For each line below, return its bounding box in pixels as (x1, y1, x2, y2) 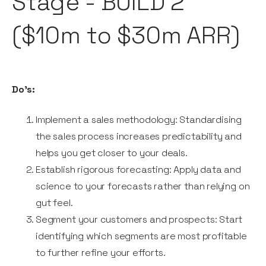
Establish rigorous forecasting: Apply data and (36, 163, 241, 176)
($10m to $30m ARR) (12, 20, 240, 51)
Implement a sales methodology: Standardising (36, 113, 242, 126)
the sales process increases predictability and (36, 130, 242, 143)
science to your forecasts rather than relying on (36, 180, 250, 193)
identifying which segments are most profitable (36, 230, 247, 243)
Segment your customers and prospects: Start (36, 213, 243, 226)
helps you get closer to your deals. (36, 147, 195, 160)
